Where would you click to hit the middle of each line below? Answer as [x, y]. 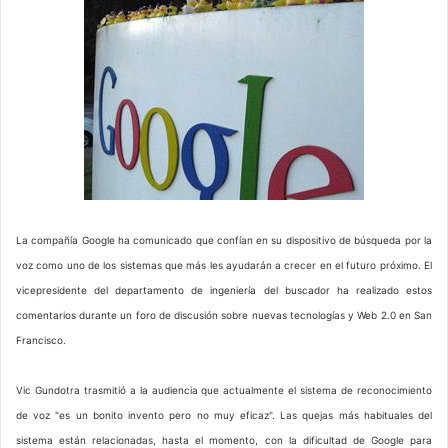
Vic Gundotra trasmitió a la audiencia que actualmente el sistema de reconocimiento [224, 390]
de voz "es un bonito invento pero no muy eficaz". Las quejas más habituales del [224, 415]
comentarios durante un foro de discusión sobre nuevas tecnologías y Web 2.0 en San [224, 315]
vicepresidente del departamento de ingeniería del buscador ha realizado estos [224, 290]
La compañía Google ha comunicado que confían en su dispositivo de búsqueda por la [224, 240]
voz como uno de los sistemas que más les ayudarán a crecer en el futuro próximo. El [224, 265]
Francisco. [44, 340]
